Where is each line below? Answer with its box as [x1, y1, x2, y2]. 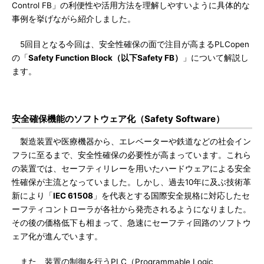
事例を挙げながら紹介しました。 [12, 14, 136, 24]
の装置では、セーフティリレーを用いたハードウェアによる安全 [12, 164, 251, 173]
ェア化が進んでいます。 [12, 232, 103, 241]
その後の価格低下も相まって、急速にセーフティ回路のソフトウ [12, 218, 251, 227]
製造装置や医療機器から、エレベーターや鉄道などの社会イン [12, 137, 251, 146]
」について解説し [183, 53, 249, 62]
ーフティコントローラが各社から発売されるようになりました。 [12, 204, 251, 214]
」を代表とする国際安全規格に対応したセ [93, 191, 250, 200]
